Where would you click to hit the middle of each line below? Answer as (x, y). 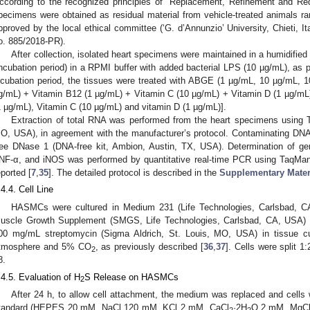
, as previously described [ (149, 247)
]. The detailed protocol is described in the (134, 172)
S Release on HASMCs (131, 277)
